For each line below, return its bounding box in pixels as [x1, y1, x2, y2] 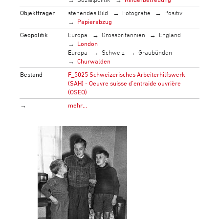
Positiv [164, 8, 183, 17]
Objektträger [20, 8, 55, 17]
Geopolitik [20, 30, 48, 39]
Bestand [20, 70, 43, 78]
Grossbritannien [101, 30, 145, 39]
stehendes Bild [68, 8, 109, 17]
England [159, 30, 181, 39]
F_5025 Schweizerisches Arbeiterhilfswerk [68, 70, 186, 78]
